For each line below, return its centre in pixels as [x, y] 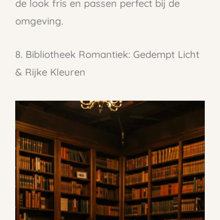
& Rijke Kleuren [50, 72]
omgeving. [39, 21]
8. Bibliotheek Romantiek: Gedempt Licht [107, 54]
